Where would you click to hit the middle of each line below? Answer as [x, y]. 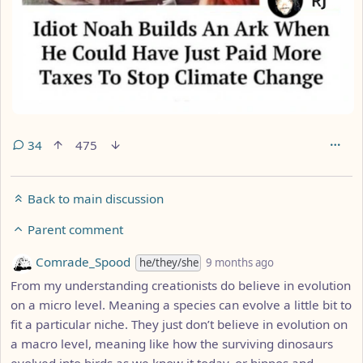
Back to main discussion [94, 199]
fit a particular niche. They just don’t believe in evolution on [179, 324]
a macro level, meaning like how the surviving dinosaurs [172, 343]
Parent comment [74, 230]
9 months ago [240, 263]
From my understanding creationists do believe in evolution [181, 285]
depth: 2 [298, 260]
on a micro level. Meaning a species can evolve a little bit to [181, 304]
